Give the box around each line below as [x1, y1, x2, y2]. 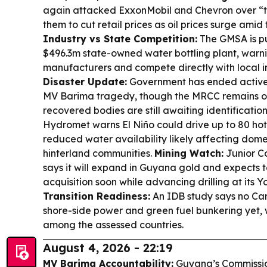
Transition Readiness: [43, 190, 150, 203]
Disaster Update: [43, 76, 127, 88]
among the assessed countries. [43, 219, 184, 231]
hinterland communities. [43, 147, 154, 160]
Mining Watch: [154, 147, 223, 160]
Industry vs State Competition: [43, 33, 197, 45]
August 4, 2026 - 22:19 [43, 240, 173, 256]
